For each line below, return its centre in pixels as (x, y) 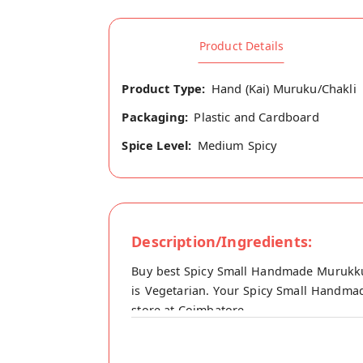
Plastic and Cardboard (256, 117)
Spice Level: (157, 145)
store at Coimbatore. (190, 310)
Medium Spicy (237, 145)
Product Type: (164, 88)
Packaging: (155, 117)
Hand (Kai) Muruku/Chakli (284, 88)
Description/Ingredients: (222, 242)
